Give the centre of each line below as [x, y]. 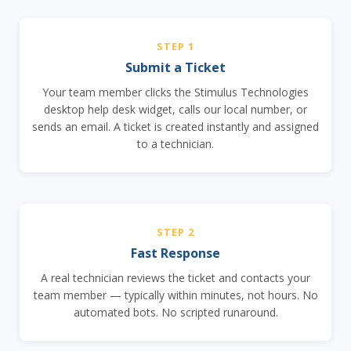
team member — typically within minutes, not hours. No [175, 295]
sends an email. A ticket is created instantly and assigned [175, 126]
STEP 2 [175, 232]
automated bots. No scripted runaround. [175, 312]
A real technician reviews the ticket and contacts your [175, 277]
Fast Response [175, 253]
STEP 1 [175, 46]
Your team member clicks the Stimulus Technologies [175, 92]
